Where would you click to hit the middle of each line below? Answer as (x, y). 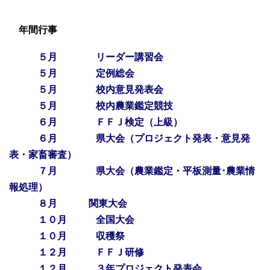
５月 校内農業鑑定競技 (105, 106)
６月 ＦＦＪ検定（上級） (110, 122)
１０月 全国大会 (86, 220)
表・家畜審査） (43, 155)
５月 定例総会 (86, 74)
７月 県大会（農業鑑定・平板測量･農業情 (146, 171)
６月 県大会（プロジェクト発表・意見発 (144, 139)
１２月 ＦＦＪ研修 (91, 253)
